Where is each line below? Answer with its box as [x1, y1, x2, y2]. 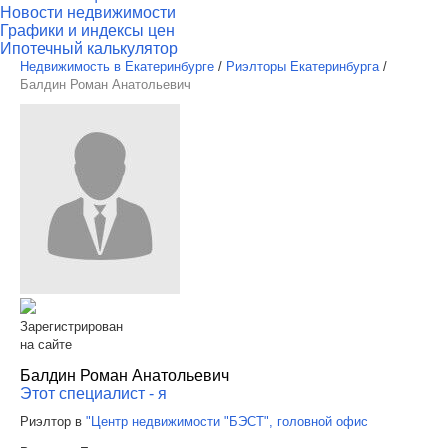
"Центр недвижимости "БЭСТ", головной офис [86, 414, 368, 429]
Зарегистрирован [20, 319, 123, 334]
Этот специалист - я [20, 385, 167, 402]
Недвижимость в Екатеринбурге [20, 59, 214, 74]
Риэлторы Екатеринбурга [226, 59, 379, 74]
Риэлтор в [20, 414, 86, 429]
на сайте [20, 337, 72, 352]
